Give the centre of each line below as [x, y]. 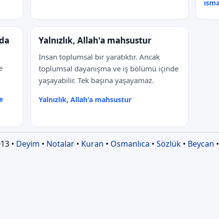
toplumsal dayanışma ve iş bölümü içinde [109, 68]
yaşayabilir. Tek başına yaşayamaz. [96, 80]
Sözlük [168, 144]
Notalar [60, 144]
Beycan [201, 144]
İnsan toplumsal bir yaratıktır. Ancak [99, 57]
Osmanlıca [130, 144]
